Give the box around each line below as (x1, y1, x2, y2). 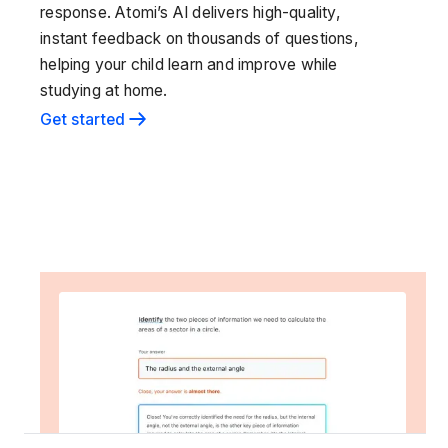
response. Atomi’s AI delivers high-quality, (40, 2, 341, 22)
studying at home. (40, 80, 168, 100)
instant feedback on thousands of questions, (40, 28, 359, 48)
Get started (40, 109, 126, 129)
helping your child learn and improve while (40, 54, 338, 74)
